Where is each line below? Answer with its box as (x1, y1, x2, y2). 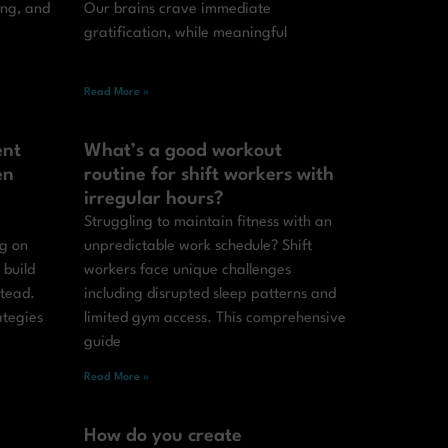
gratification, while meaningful (83, 26, 287, 42)
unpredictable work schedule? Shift (83, 239, 312, 255)
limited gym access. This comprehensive (83, 311, 346, 327)
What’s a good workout (83, 142, 282, 161)
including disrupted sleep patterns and (83, 287, 336, 303)
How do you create (83, 427, 242, 446)
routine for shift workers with (83, 166, 334, 185)
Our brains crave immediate (83, 2, 271, 18)
